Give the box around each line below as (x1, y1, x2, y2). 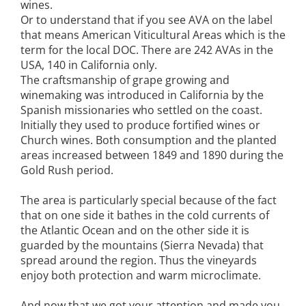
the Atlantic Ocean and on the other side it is (20, 222, 249, 238)
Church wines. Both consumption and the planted (20, 132, 277, 148)
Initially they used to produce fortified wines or (20, 117, 260, 133)
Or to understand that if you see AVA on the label (20, 12, 273, 27)
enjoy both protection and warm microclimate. (20, 267, 261, 283)
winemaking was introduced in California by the (20, 87, 264, 102)
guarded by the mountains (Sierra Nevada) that (20, 237, 264, 253)
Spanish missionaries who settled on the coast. (20, 102, 262, 117)
